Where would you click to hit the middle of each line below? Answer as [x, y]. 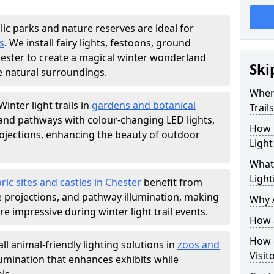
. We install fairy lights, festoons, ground [98, 43]
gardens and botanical [144, 105]
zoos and [198, 245]
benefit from [172, 182]
